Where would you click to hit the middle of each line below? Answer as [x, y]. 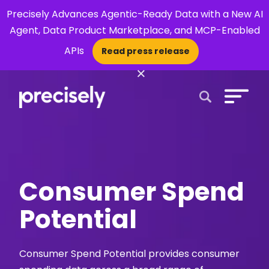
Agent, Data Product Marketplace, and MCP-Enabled [134, 30]
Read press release [146, 51]
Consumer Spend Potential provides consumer [130, 254]
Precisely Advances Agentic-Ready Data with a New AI [134, 14]
